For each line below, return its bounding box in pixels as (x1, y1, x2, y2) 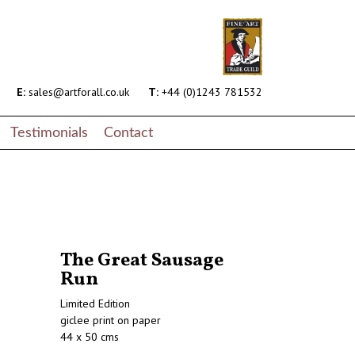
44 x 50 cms (60, 330, 119, 345)
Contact (104, 125, 153, 139)
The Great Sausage (60, 247, 223, 275)
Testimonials (10, 125, 88, 139)
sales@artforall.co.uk (25, 85, 129, 100)
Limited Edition (60, 296, 130, 311)
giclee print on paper (60, 313, 161, 328)
